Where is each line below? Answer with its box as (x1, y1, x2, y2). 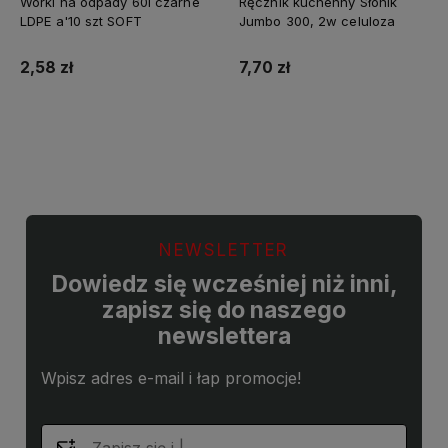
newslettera (157, 321, 291, 350)
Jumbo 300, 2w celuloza (239, 12, 396, 29)
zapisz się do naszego (102, 295, 346, 324)
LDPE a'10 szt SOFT (20, 12, 142, 29)
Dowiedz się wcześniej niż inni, (50, 269, 398, 298)
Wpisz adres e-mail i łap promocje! (41, 367, 301, 388)
